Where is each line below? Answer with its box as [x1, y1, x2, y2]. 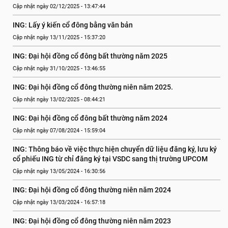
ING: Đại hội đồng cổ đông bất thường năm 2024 [13, 114, 167, 122]
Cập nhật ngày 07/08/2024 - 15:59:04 [13, 127, 105, 134]
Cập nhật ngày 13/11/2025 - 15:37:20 [13, 34, 105, 41]
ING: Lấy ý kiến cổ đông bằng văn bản [13, 21, 133, 29]
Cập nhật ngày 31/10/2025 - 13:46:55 [13, 65, 105, 72]
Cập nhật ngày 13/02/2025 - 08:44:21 [13, 96, 105, 103]
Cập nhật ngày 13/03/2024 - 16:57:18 [13, 199, 105, 206]
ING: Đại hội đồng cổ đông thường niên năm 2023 [13, 217, 171, 225]
